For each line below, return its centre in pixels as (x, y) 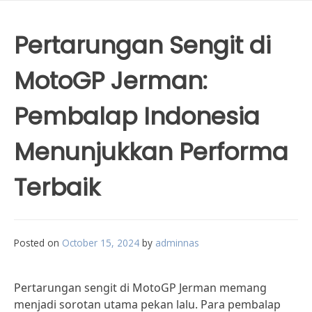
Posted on (38, 243)
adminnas (177, 243)
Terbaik (57, 187)
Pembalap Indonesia (137, 116)
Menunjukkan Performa (151, 152)
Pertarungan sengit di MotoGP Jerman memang (140, 288)
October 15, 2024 (101, 243)
